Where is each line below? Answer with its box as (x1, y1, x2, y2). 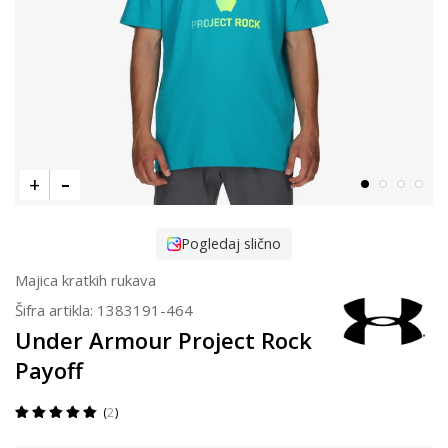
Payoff (15, 355, 83, 386)
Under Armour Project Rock (15, 325, 312, 356)
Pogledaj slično (181, 234, 282, 254)
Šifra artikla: (15, 300, 97, 321)
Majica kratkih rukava (15, 270, 156, 291)
